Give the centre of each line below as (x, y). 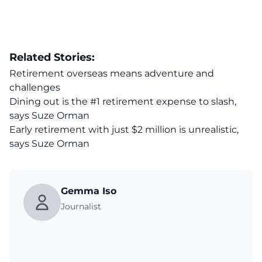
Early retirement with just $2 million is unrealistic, (124, 130)
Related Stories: (52, 57)
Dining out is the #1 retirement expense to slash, (123, 101)
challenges (35, 87)
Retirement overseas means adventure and (112, 73)
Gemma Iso (89, 191)
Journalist (81, 206)
